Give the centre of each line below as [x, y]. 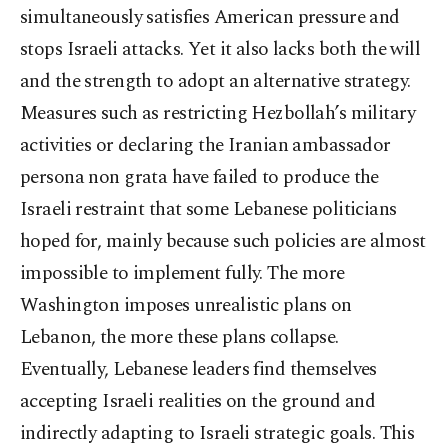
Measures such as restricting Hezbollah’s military [218, 114]
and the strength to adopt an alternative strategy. [215, 82]
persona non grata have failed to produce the [199, 178]
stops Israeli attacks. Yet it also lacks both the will [220, 50]
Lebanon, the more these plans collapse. [179, 338]
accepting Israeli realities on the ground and [198, 402]
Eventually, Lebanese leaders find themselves [198, 370]
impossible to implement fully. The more [182, 274]
